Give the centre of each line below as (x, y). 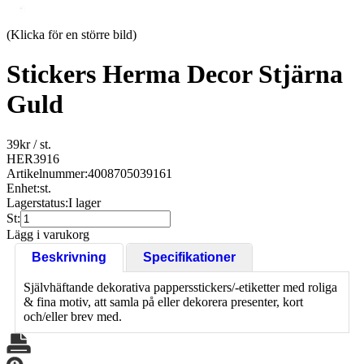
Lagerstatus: (37, 202)
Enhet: (23, 188)
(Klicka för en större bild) (71, 35)
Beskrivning (69, 257)
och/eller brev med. (73, 316)
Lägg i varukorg (48, 234)
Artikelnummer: (47, 173)
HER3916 (33, 158)
